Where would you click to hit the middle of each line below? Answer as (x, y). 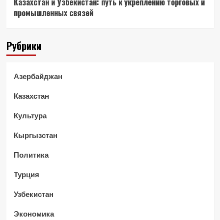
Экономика (34, 213)
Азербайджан (38, 76)
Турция (26, 174)
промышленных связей (53, 13)
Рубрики (24, 45)
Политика (31, 154)
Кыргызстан (35, 135)
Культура (30, 115)
